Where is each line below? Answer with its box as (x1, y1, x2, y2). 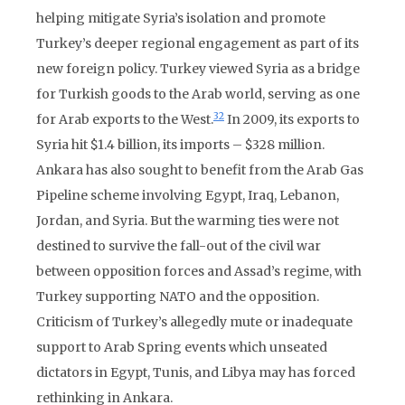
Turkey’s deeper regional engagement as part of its (36, 35, 359, 52)
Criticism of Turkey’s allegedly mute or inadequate (36, 314, 353, 330)
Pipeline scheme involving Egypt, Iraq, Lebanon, (36, 187, 339, 203)
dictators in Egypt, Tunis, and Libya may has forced (36, 364, 355, 381)
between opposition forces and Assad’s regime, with (36, 263, 362, 279)
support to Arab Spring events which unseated (36, 339, 327, 355)
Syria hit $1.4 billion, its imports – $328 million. (36, 137, 325, 153)
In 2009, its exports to (224, 111, 360, 127)
